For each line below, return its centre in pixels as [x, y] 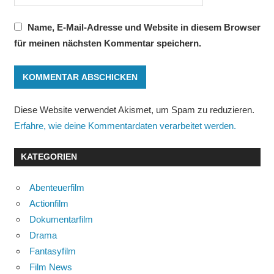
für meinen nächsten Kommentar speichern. [107, 43]
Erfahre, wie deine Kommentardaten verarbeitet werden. [125, 126]
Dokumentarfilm [61, 220]
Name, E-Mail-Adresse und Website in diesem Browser [144, 28]
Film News [51, 267]
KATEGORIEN [49, 157]
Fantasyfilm [53, 251]
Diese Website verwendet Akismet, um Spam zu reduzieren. [134, 110]
